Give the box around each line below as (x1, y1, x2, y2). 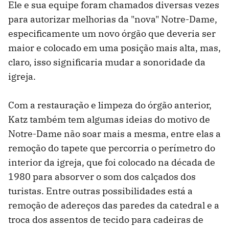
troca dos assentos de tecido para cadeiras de (8, 214, 203, 226)
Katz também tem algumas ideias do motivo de (8, 113, 210, 126)
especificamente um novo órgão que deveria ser (8, 28, 216, 40)
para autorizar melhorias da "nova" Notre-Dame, (8, 13, 217, 26)
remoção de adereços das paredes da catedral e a (8, 199, 219, 212)
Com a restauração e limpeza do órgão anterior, (8, 99, 212, 111)
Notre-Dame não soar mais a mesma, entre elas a (8, 128, 221, 140)
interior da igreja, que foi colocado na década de (8, 156, 215, 169)
